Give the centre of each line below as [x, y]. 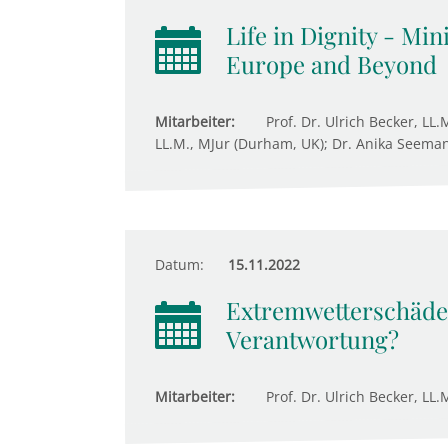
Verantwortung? [312, 339]
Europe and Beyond [331, 64]
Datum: [179, 264]
